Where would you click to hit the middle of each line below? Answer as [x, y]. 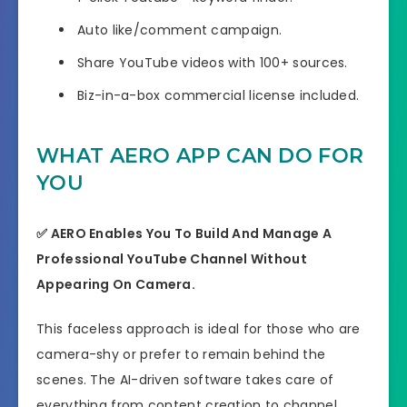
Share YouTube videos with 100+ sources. [213, 63]
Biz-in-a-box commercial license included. [218, 96]
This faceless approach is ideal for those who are [199, 328]
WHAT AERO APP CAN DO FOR [200, 156]
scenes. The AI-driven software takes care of [185, 379]
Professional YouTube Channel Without [172, 259]
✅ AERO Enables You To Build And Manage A [184, 234]
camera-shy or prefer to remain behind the [181, 354]
